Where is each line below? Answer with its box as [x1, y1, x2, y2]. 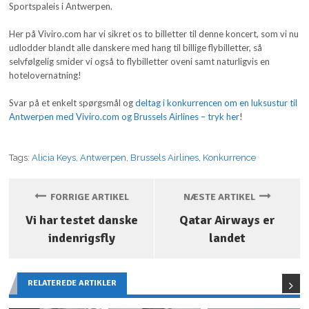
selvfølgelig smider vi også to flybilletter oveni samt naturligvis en [9, 56, 270, 68]
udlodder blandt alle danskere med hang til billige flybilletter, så [9, 42, 263, 54]
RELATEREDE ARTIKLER [28, 277, 117, 288]
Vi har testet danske [25, 212, 138, 228]
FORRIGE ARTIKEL [46, 191, 129, 203]
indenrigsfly [48, 230, 115, 246]
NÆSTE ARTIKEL [183, 191, 259, 203]
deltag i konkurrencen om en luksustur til [135, 97, 298, 109]
